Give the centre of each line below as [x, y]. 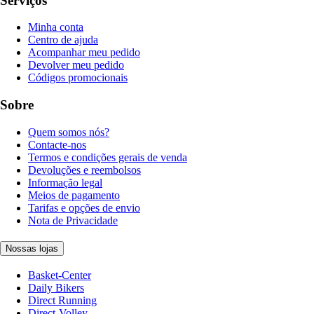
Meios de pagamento [74, 195]
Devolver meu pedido [76, 65]
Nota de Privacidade [73, 220]
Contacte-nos [57, 144]
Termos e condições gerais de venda [108, 157]
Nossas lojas [32, 249]
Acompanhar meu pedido [84, 53]
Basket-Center [60, 275]
